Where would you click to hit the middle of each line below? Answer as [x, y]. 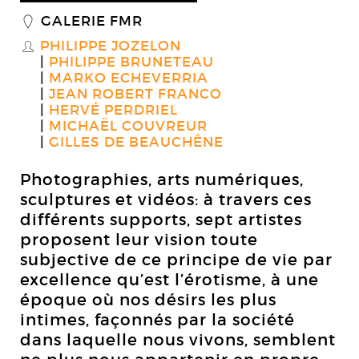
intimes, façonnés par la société [157, 320]
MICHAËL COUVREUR [128, 126]
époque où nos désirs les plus [148, 300]
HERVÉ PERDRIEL [113, 110]
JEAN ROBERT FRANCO [135, 94]
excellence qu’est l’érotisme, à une [169, 280]
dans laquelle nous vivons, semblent [178, 340]
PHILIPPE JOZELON [111, 46]
